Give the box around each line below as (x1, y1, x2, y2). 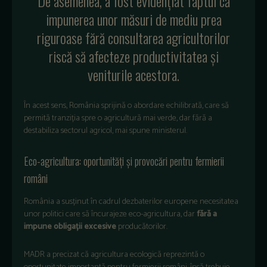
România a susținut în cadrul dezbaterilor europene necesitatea (24, 194, 238, 209)
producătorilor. (116, 219, 167, 234)
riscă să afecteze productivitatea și (48, 45, 219, 67)
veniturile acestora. (88, 63, 179, 85)
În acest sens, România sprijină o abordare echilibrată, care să (24, 98, 229, 113)
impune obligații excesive (24, 219, 116, 234)
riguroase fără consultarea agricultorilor (37, 26, 230, 48)
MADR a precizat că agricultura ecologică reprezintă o (24, 247, 204, 262)
